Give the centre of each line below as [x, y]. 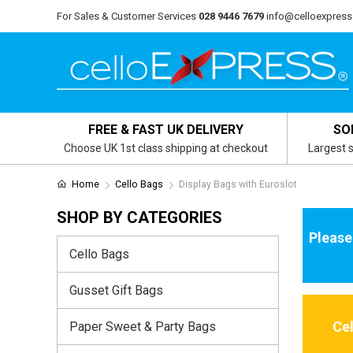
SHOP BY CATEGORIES [139, 217]
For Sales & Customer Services [126, 16]
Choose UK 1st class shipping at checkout [166, 148]
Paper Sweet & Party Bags [143, 326]
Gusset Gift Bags [116, 290]
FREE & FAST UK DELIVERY [166, 130]
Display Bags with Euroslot [238, 184]
